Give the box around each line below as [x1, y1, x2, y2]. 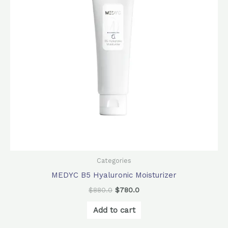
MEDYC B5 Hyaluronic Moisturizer [51, 170, 177, 180]
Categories [97, 157, 131, 165]
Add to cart [93, 205, 135, 215]
